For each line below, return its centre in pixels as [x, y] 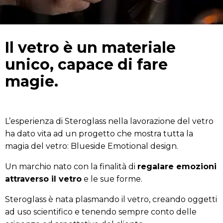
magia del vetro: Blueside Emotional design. [92, 146]
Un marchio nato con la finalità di [71, 167]
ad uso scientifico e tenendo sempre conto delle [101, 212]
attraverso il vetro [43, 179]
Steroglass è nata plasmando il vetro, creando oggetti [111, 199]
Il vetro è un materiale [90, 48]
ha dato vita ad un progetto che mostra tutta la [99, 134]
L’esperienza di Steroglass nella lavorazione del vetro [109, 121]
